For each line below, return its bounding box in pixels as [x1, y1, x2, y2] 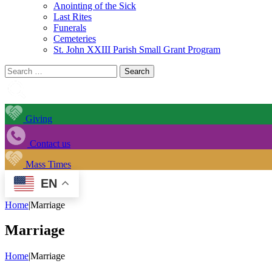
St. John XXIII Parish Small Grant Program [53, 44, 220, 55]
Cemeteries [53, 33, 96, 44]
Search [4, 64, 30, 75]
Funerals [53, 22, 86, 33]
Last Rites [53, 11, 92, 22]
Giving [23, 113, 52, 124]
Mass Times [23, 158, 71, 169]
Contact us [27, 138, 70, 149]
